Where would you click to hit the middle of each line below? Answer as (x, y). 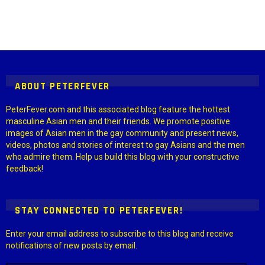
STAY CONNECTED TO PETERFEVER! (99, 211)
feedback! (25, 169)
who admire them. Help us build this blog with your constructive (123, 157)
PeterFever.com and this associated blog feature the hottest (118, 110)
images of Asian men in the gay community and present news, (122, 133)
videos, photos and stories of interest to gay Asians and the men (125, 145)
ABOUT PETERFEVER (63, 87)
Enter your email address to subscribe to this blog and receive (120, 234)
